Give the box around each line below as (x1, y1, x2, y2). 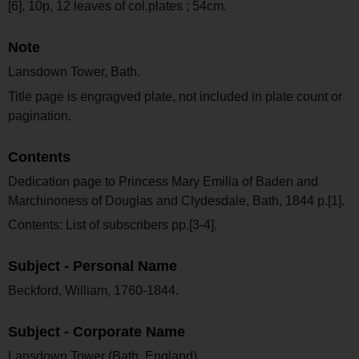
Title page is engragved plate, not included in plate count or (8, 89, 342, 103)
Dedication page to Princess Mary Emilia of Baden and (8, 174, 318, 188)
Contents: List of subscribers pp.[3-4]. (8, 218, 217, 232)
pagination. (8, 108, 71, 123)
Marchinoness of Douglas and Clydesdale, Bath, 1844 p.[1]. (8, 193, 345, 208)
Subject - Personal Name (8, 258, 177, 275)
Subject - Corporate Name (8, 323, 185, 340)
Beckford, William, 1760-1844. (8, 284, 179, 297)
